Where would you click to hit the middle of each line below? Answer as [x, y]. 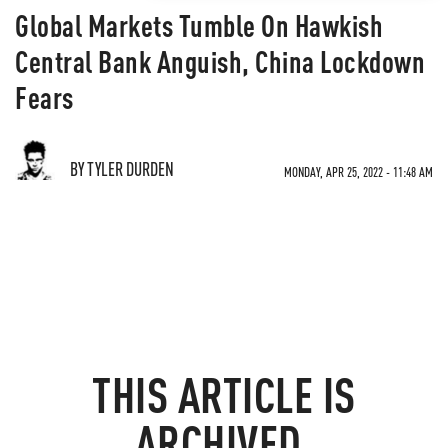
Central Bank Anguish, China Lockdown [220, 61]
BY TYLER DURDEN [122, 168]
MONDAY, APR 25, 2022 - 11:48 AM [358, 171]
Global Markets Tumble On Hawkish [199, 25]
